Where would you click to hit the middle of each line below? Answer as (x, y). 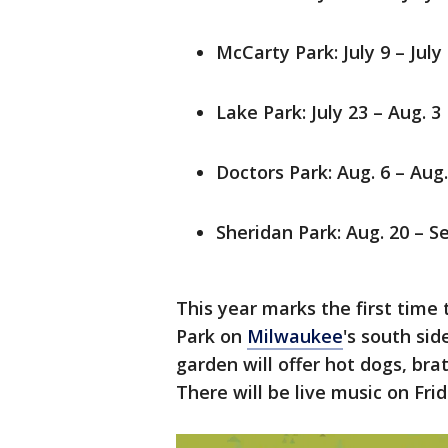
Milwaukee (295, 336)
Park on (211, 336)
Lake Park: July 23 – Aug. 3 (328, 112)
